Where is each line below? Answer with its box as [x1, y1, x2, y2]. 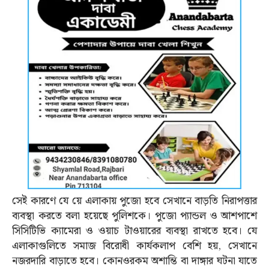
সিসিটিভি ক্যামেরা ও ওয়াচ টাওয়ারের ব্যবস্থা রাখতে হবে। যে [12, 222, 257, 240]
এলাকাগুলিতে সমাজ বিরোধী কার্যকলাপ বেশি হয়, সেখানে [12, 237, 257, 255]
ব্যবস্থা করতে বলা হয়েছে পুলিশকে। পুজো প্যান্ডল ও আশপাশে [12, 207, 257, 225]
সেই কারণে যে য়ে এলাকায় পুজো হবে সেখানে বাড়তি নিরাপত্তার [12, 192, 257, 210]
